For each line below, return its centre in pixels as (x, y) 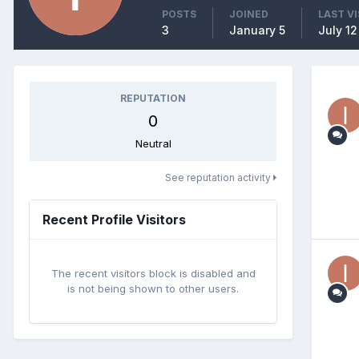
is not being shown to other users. (153, 288)
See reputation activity (219, 177)
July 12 (338, 30)
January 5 (257, 30)
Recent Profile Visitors (114, 220)
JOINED (249, 14)
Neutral (153, 143)
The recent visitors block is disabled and (153, 273)
